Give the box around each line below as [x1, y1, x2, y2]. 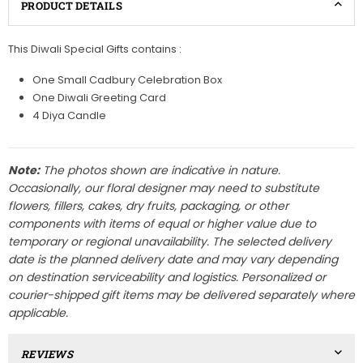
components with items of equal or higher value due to [8, 216, 316, 233]
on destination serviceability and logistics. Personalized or [8, 269, 326, 286]
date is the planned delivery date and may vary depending [8, 251, 338, 268]
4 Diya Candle [32, 108, 106, 124]
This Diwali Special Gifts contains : [8, 41, 181, 58]
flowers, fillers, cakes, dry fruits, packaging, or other [8, 198, 288, 215]
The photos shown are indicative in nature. [40, 162, 280, 179]
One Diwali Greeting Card [32, 90, 166, 106]
